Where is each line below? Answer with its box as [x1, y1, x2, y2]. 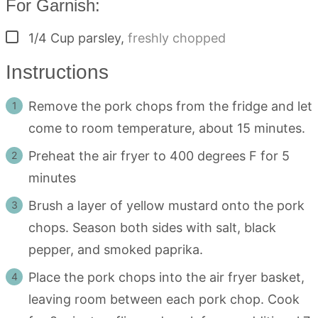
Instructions [6, 61, 114, 84]
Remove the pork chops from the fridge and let [28, 99, 312, 114]
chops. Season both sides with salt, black [28, 220, 276, 236]
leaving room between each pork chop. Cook [28, 292, 300, 307]
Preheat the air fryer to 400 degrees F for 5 [28, 148, 290, 164]
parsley [78, 31, 121, 46]
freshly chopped [128, 31, 226, 46]
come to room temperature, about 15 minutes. [28, 121, 305, 136]
